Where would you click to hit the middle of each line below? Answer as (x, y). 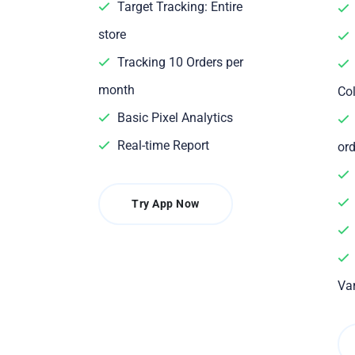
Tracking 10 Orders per (179, 62)
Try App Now (166, 204)
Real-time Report (162, 145)
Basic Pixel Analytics (174, 118)
